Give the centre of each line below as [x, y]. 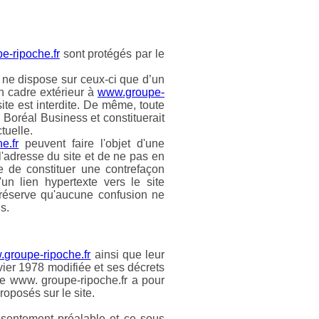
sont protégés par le [112, 53]
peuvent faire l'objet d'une [92, 143]
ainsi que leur [128, 254]
